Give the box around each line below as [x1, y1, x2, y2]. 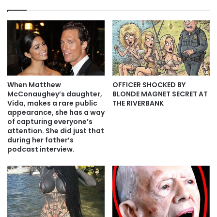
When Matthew [7, 79, 61, 90]
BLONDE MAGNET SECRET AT [112, 89, 208, 99]
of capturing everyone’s [7, 116, 93, 126]
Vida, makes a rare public [7, 98, 97, 108]
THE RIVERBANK [112, 98, 164, 108]
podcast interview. [7, 144, 75, 154]
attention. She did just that [7, 125, 104, 136]
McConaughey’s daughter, [7, 89, 102, 99]
